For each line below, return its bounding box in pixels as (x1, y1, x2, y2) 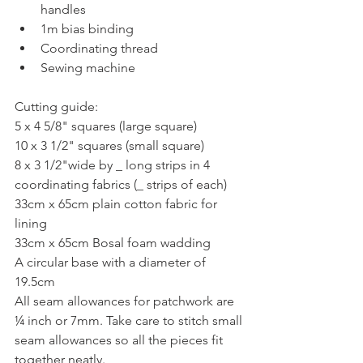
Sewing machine (41, 59, 139, 75)
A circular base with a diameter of (15, 254, 209, 270)
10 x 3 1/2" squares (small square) (15, 137, 204, 153)
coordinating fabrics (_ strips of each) (15, 176, 227, 192)
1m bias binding (41, 20, 140, 36)
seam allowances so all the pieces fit (15, 331, 226, 348)
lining (15, 215, 47, 231)
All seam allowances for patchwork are (15, 293, 237, 309)
